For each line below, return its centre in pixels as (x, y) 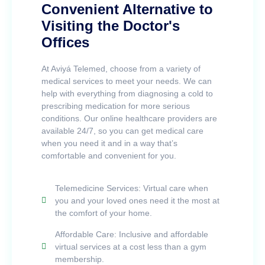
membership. (79, 259)
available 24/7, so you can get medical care (122, 130)
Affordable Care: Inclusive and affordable (131, 234)
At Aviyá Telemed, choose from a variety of (121, 68)
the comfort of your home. (103, 213)
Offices (65, 42)
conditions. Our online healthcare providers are (129, 118)
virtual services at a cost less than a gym (130, 246)
